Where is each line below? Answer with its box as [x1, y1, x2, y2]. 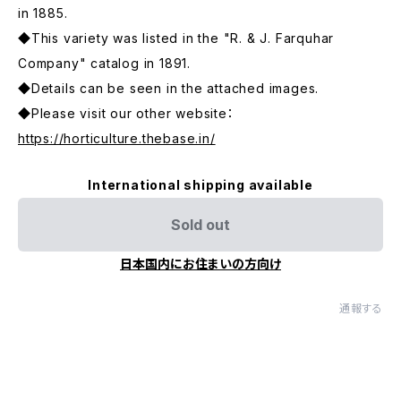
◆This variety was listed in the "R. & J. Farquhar [18, 30, 335, 46]
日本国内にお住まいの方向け [120, 256, 281, 271]
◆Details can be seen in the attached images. [18, 81, 320, 96]
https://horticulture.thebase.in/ [18, 131, 216, 146]
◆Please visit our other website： [18, 106, 235, 121]
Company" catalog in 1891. [18, 55, 192, 71]
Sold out [171, 216, 230, 234]
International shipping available [88, 177, 313, 192]
